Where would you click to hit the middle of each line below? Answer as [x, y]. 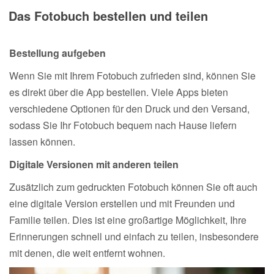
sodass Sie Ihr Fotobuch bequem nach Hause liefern [123, 125]
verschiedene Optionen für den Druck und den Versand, [129, 108]
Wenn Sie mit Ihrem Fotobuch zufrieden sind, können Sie [132, 75]
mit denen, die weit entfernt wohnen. [87, 253]
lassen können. [42, 141]
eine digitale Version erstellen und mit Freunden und [122, 203]
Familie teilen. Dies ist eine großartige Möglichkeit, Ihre [128, 220]
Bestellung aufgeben [57, 53]
